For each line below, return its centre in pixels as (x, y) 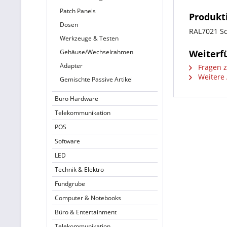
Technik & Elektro (79, 169)
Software (67, 141)
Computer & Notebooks (88, 198)
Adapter (71, 66)
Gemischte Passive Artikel (96, 79)
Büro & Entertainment (86, 212)
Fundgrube (70, 184)
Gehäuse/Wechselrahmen (97, 52)
